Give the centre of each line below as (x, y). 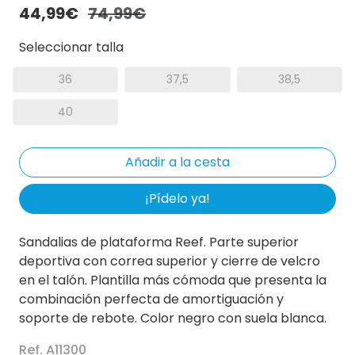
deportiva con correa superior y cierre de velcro (170, 261)
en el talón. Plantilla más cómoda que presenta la (173, 280)
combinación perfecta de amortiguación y (151, 299)
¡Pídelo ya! (177, 198)
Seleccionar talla (71, 47)
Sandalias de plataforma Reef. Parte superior (159, 242)
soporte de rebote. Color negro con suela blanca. (173, 318)
